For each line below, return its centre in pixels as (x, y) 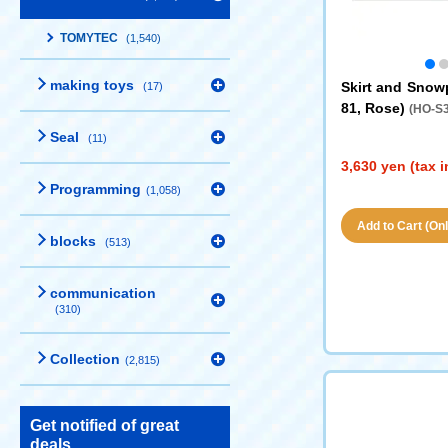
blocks (75, 241)
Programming (95, 189)
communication (103, 293)
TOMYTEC (90, 38)
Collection (85, 359)
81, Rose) (374, 108)
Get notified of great (104, 425)
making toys (94, 85)
